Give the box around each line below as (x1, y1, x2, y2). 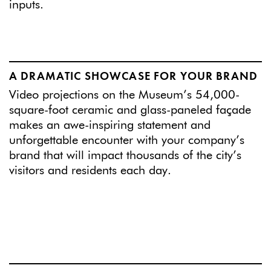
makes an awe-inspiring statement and (9, 119, 211, 131)
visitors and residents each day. (9, 164, 171, 177)
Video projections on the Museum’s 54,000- (9, 88, 240, 101)
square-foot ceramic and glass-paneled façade (9, 103, 251, 116)
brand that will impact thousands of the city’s (9, 149, 241, 162)
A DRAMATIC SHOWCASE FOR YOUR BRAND (9, 71, 258, 82)
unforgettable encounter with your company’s (9, 134, 244, 146)
